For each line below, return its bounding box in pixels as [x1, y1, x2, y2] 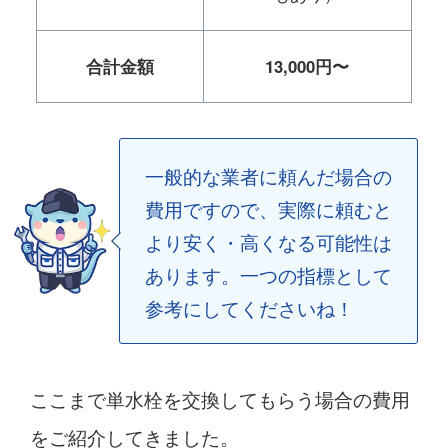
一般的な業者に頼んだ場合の [144, 161, 392, 189]
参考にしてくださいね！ [144, 293, 354, 321]
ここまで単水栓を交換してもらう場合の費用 [29, 384, 410, 412]
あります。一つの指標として [144, 260, 392, 288]
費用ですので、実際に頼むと [144, 194, 392, 222]
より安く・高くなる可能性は [144, 227, 392, 255]
